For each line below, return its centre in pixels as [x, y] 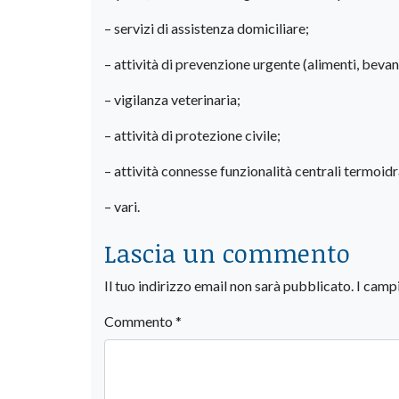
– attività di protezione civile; [192, 134]
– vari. [122, 206]
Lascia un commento [227, 252]
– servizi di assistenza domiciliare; [207, 28]
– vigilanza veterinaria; [172, 99]
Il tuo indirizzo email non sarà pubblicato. [229, 285]
